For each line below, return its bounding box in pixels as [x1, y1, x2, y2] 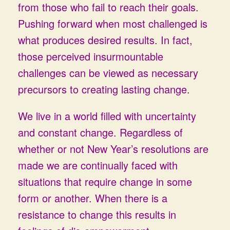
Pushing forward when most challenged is [18, 16, 207, 31]
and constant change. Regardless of [18, 125, 183, 140]
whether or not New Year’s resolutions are [18, 141, 208, 156]
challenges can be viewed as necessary [18, 65, 198, 80]
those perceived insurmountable [18, 49, 163, 64]
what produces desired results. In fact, [18, 32, 193, 47]
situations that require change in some [18, 174, 192, 189]
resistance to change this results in [18, 207, 176, 222]
